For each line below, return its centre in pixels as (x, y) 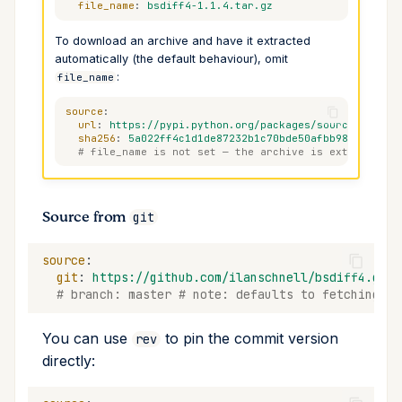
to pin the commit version (249, 338)
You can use (87, 338)
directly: (69, 360)
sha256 (97, 138)
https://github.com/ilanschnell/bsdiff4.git (243, 278)
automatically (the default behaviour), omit (171, 58)
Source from (86, 217)
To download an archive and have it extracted (182, 40)
